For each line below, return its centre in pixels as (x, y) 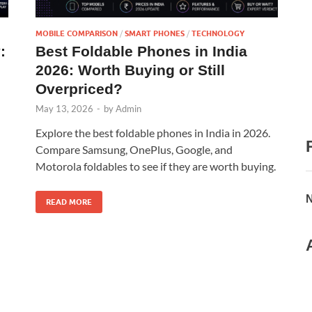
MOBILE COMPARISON (77, 33)
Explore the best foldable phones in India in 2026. (153, 132)
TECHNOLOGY (218, 33)
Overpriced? (79, 88)
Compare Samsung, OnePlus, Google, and (134, 149)
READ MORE (69, 202)
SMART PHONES (155, 33)
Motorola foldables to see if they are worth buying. (156, 166)
